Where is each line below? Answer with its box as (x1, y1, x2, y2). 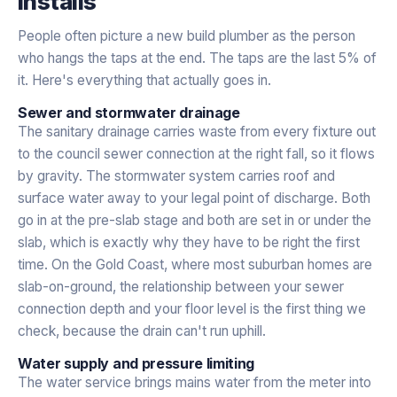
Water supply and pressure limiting (18, 354, 255, 372)
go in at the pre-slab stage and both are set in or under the (18, 211, 371, 229)
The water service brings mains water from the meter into (18, 373, 371, 391)
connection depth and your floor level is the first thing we (18, 300, 366, 317)
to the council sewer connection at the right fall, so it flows (18, 144, 375, 162)
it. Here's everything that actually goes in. (18, 71, 271, 89)
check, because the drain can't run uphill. (18, 322, 266, 339)
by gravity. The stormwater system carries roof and (18, 167, 335, 184)
